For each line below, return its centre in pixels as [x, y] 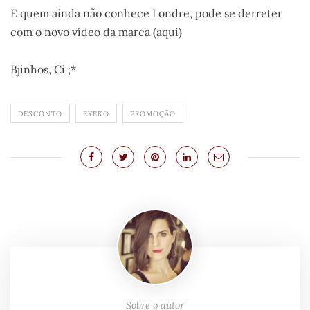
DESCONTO [40, 114]
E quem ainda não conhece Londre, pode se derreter [146, 13]
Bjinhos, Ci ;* [43, 70]
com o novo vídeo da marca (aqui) [96, 32]
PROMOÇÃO [153, 114]
